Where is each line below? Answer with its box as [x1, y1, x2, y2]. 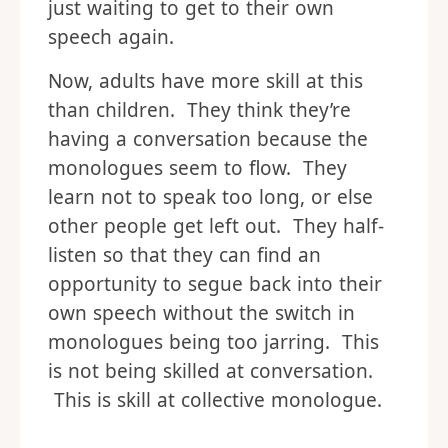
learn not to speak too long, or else [48, 184, 373, 211]
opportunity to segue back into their [48, 271, 382, 298]
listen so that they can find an [48, 242, 321, 269]
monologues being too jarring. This [48, 329, 379, 356]
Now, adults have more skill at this [48, 68, 363, 95]
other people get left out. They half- [48, 213, 384, 240]
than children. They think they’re [48, 97, 351, 124]
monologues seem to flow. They [48, 155, 347, 182]
